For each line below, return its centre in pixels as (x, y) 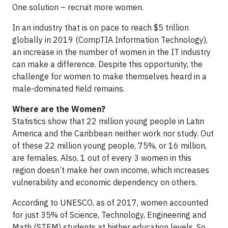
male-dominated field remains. (68, 89)
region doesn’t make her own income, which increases (111, 170)
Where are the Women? (59, 109)
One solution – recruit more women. (78, 7)
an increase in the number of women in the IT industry (111, 52)
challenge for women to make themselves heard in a (109, 76)
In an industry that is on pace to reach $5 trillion (101, 27)
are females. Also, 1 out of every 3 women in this (102, 158)
